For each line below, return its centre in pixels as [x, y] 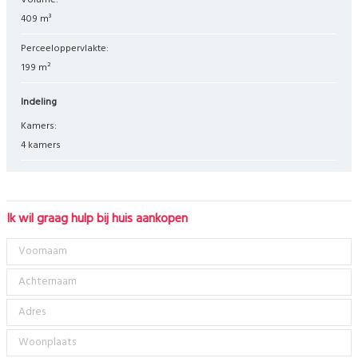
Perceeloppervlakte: [68, 49]
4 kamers [41, 146]
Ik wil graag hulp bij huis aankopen [97, 219]
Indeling [40, 103]
